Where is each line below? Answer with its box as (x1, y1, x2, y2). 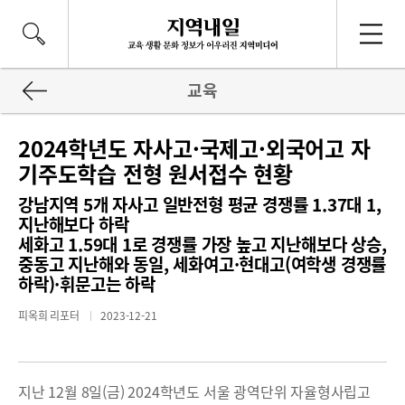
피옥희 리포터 (18, 307, 82, 324)
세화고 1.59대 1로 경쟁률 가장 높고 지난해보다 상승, (18, 231, 387, 257)
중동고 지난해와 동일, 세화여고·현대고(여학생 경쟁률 (18, 251, 387, 277)
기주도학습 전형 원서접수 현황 (18, 157, 293, 190)
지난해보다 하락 (18, 212, 129, 237)
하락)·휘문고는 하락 (18, 271, 155, 297)
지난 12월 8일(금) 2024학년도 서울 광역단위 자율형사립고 (18, 381, 371, 402)
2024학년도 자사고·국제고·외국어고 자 (18, 132, 371, 165)
